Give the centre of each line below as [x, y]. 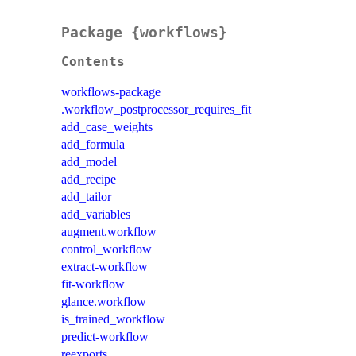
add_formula [93, 145]
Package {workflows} [144, 33]
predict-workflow [105, 337]
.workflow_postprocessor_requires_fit [156, 110]
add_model [89, 162]
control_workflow [106, 250]
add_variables [96, 215]
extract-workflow [104, 267]
